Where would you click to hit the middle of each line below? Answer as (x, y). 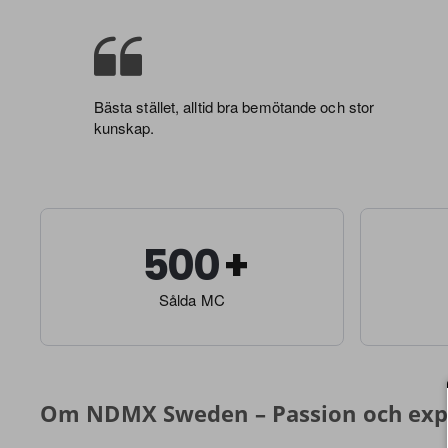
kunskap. (124, 128)
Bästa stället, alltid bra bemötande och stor (234, 107)
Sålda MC (192, 299)
